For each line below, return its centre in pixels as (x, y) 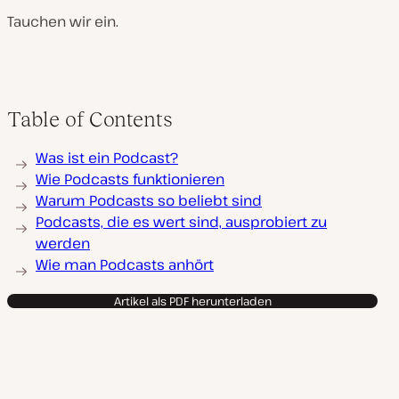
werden (63, 243)
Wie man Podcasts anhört (125, 265)
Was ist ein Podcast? (107, 158)
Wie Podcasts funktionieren (130, 179)
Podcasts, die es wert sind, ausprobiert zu (181, 222)
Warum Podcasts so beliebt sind (149, 200)
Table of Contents (90, 119)
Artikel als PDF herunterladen (192, 301)
